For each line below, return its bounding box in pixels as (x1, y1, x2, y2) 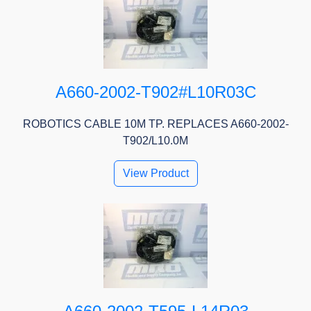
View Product (122, 167, 189, 180)
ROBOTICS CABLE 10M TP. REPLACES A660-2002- (22, 118, 289, 131)
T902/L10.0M (123, 135, 188, 147)
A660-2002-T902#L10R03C (55, 83, 256, 102)
